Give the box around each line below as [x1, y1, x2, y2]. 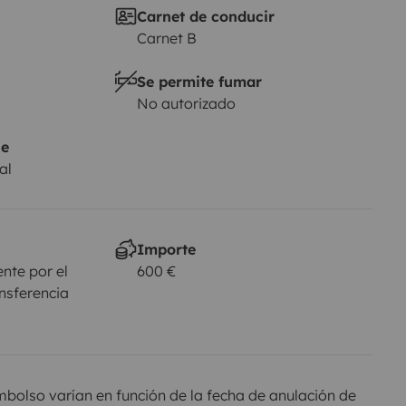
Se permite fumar [136, 72, 262, 91]
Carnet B [136, 28, 197, 47]
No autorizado [136, 93, 236, 112]
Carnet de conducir [136, 6, 275, 25]
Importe [136, 239, 196, 258]
